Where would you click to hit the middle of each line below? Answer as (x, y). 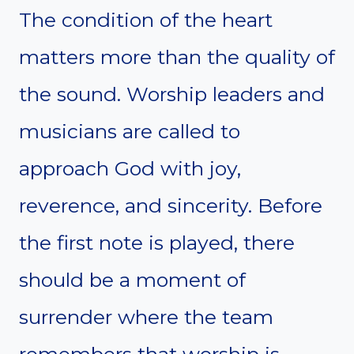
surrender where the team (146, 316)
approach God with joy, (130, 168)
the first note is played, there (157, 242)
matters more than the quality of (177, 56)
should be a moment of (132, 279)
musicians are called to (130, 131)
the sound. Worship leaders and (172, 94)
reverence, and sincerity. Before (171, 205)
